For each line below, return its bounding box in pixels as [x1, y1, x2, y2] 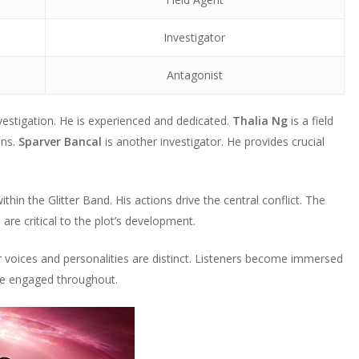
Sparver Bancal [18, 134, 102, 149]
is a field [287, 113, 333, 128]
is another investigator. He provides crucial [101, 134, 325, 149]
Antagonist [166, 67, 223, 83]
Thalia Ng [232, 113, 288, 128]
